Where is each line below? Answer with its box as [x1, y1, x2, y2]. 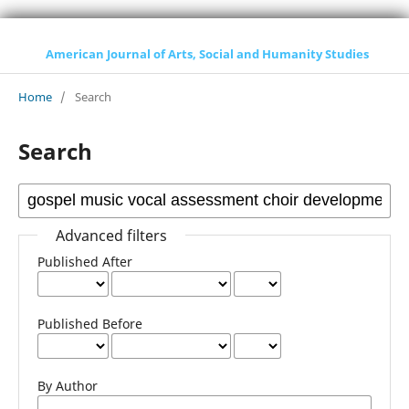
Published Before [37, 314, 142, 332]
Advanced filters [55, 225, 167, 246]
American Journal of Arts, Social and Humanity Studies [45, 46, 369, 62]
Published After [37, 252, 132, 270]
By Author [37, 376, 98, 394]
